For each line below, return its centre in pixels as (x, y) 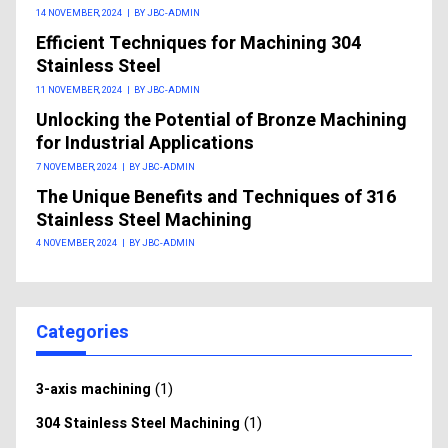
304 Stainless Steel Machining (138, 423)
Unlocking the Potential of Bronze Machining (221, 120)
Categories (82, 333)
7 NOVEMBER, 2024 (76, 166)
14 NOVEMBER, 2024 (79, 13)
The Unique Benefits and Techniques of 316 (216, 197)
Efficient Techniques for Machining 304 (198, 44)
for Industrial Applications (145, 143)
